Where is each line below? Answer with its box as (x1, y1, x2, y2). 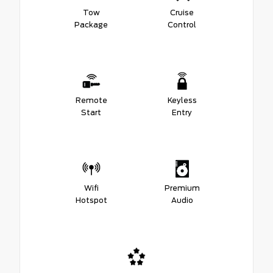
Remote (75, 95, 107, 105)
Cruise (170, 7, 194, 17)
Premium (164, 183, 200, 193)
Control (168, 19, 196, 29)
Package (74, 19, 108, 29)
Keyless (167, 95, 197, 105)
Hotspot (75, 195, 107, 205)
